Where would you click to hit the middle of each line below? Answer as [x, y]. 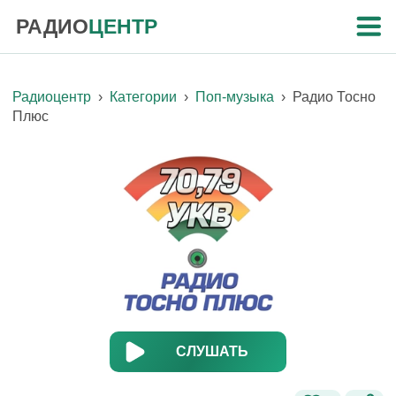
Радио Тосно [334, 97]
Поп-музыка [236, 97]
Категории [145, 97]
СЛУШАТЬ [212, 351]
